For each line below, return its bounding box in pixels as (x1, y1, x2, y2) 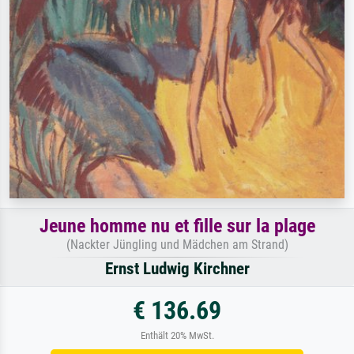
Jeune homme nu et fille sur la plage (39, 215, 315, 238)
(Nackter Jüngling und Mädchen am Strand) (66, 237, 288, 253)
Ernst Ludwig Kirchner (104, 259, 250, 279)
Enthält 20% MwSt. (140, 330, 214, 342)
